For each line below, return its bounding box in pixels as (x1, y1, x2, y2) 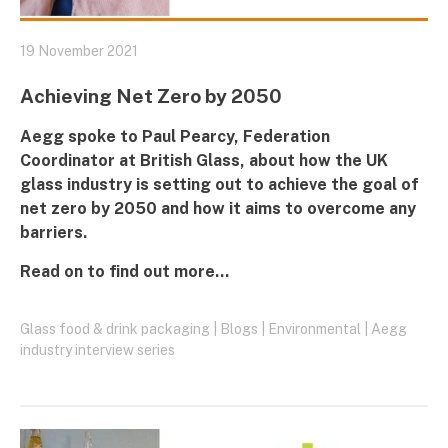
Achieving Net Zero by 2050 (20, 84, 282, 107)
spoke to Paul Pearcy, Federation (64, 126, 330, 146)
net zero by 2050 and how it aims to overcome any (20, 198, 416, 218)
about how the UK (245, 150, 388, 170)
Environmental (268, 320, 361, 337)
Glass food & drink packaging (20, 320, 210, 337)
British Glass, (140, 150, 245, 170)
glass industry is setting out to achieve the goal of (20, 174, 419, 194)
